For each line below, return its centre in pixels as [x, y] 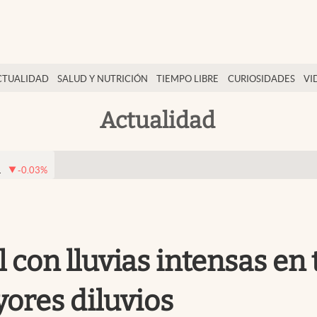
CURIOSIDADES [261, 79]
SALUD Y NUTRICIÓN [103, 79]
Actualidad [157, 120]
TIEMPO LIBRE [188, 79]
